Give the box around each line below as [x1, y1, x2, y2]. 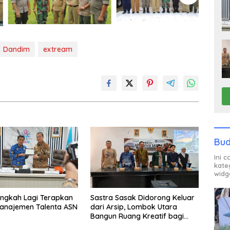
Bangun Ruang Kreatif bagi [90, 212, 184, 221]
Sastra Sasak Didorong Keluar [90, 193, 195, 203]
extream [43, 45, 72, 54]
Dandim [3, 45, 30, 54]
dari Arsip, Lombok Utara [90, 202, 177, 212]
